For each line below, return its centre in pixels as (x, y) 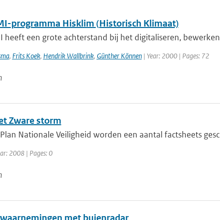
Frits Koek (26, 56)
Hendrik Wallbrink (68, 56)
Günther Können (119, 56)
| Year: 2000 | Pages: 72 (175, 56)
